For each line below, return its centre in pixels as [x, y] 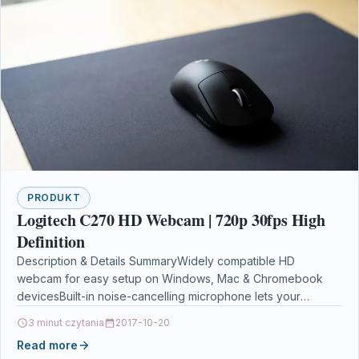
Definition [51, 242]
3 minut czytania [66, 323]
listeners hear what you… [83, 314]
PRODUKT [54, 198]
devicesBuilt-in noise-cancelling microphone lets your [159, 296]
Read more [47, 345]
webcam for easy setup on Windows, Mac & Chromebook [170, 279]
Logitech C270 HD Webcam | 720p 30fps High [171, 220]
